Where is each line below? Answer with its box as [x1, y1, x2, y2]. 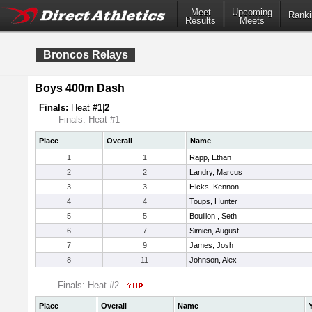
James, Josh [189, 241, 233, 249]
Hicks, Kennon [189, 182, 239, 191]
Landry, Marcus [189, 168, 242, 176]
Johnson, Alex [189, 256, 237, 264]
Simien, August [189, 226, 239, 235]
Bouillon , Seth [189, 212, 237, 220]
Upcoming [232, 7, 272, 18]
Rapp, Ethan [189, 153, 231, 162]
